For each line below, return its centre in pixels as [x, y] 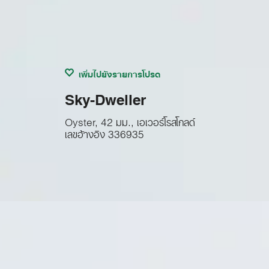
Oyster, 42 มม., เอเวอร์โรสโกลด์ [130, 119]
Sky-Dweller [105, 96]
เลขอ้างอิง [85, 131]
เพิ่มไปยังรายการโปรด [119, 72]
